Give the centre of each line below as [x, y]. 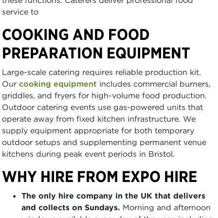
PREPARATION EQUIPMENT [96, 53]
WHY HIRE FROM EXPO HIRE [100, 176]
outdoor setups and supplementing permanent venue [104, 142]
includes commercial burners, [154, 83]
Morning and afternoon [165, 207]
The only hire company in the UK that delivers [113, 195]
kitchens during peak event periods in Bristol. [88, 154]
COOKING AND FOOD [76, 34]
